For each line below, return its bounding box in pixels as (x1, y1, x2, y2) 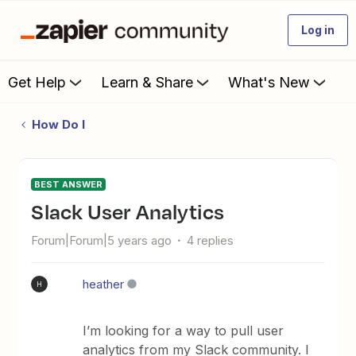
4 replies (187, 233, 234, 248)
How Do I (31, 117, 85, 132)
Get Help (8, 73, 66, 91)
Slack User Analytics (44, 196, 225, 226)
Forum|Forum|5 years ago (31, 233, 172, 248)
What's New (228, 73, 310, 91)
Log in (301, 23, 335, 37)
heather (83, 277, 125, 292)
